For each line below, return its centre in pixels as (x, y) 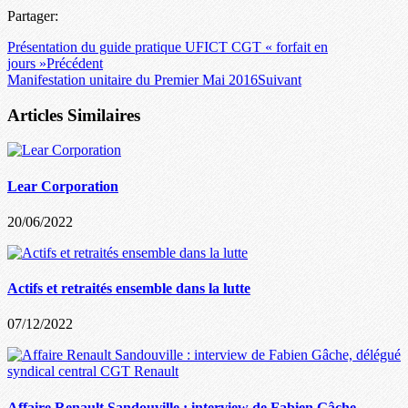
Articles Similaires (74, 115)
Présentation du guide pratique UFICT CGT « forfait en (168, 46)
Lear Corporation (63, 186)
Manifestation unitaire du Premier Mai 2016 (133, 79)
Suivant (280, 79)
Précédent (75, 63)
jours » (27, 63)
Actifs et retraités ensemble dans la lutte (129, 289)
